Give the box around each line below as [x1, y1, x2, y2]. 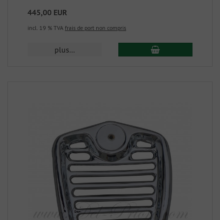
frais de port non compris [65, 24, 126, 31]
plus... [55, 44, 75, 55]
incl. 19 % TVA [27, 24, 65, 31]
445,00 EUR [27, 7, 67, 18]
